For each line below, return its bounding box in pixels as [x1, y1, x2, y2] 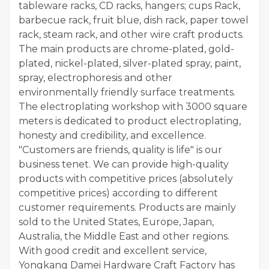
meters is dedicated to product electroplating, [19, 115, 241, 127]
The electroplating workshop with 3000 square [19, 101, 247, 113]
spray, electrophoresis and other [19, 72, 172, 84]
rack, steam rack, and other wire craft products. [19, 29, 244, 41]
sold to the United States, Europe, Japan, [19, 216, 214, 228]
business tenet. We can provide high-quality [19, 159, 229, 171]
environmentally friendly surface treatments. [19, 86, 235, 98]
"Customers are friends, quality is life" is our [19, 144, 222, 156]
